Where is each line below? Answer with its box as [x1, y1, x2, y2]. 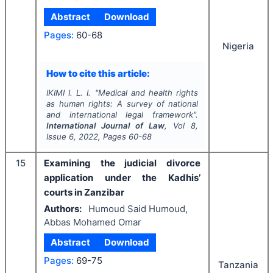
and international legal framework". [46, 110, 199, 120]
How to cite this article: [46, 67, 150, 79]
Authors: [44, 202, 82, 214]
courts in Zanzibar [44, 186, 124, 199]
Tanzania [218, 259, 258, 271]
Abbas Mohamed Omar [44, 216, 141, 228]
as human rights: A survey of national [46, 99, 199, 109]
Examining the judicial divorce [44, 157, 200, 169]
